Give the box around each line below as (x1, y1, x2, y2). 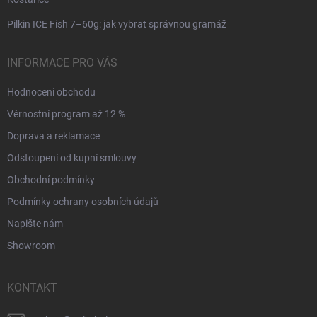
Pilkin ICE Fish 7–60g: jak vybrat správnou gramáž (7, 18, 226, 30)
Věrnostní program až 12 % (7, 108, 125, 120)
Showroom (7, 239, 55, 251)
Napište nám (7, 217, 63, 229)
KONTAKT (7, 280, 57, 294)
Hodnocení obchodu (7, 86, 96, 98)
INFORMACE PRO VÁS (7, 55, 117, 69)
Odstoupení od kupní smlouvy (7, 151, 137, 163)
